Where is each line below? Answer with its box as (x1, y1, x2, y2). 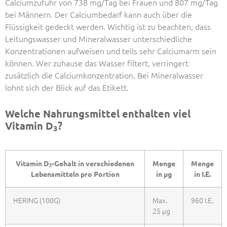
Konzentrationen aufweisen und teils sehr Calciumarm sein (5, 45, 216, 56)
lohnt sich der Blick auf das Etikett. (5, 81, 129, 93)
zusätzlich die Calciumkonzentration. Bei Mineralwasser (5, 69, 203, 81)
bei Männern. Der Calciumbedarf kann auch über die (5, 8, 192, 20)
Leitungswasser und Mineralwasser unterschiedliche (5, 32, 192, 44)
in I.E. (194, 169, 211, 178)
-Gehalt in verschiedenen (52, 158, 134, 168)
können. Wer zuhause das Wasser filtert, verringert (5, 57, 188, 68)
